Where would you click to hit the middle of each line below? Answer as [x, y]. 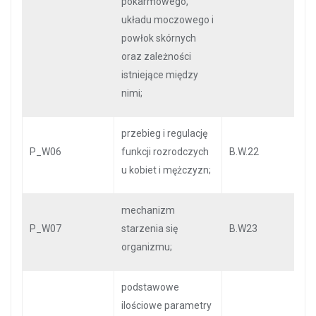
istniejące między [160, 75]
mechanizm [148, 210]
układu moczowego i [168, 20]
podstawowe [150, 287]
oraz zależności [156, 56]
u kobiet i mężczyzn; [166, 170]
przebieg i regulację [164, 133]
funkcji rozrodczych [165, 152]
